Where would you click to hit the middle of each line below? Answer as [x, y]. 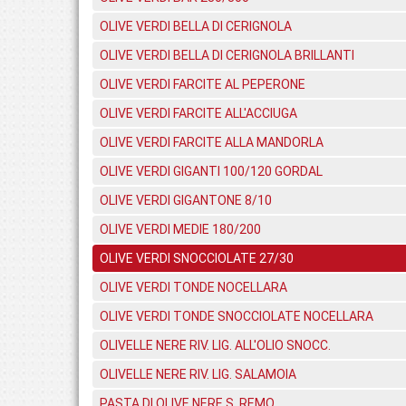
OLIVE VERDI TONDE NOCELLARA [193, 287]
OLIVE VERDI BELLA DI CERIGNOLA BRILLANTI [227, 55]
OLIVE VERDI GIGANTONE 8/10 [186, 200]
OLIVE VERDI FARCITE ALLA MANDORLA [212, 142]
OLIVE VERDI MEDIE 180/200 [180, 229]
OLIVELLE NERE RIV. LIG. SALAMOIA [198, 374]
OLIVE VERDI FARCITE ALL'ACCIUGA [198, 113]
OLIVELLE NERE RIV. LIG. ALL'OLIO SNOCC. [215, 345]
